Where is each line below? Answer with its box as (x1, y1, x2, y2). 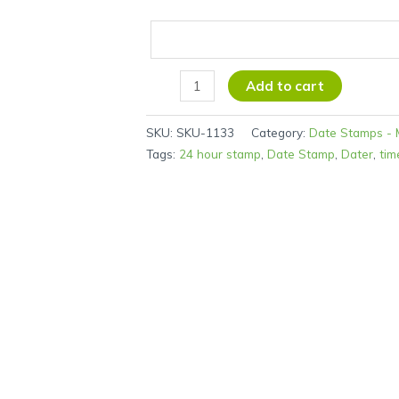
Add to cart (246, 77, 325, 95)
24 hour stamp (179, 146, 262, 162)
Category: (251, 125, 310, 141)
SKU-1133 (176, 125, 235, 141)
